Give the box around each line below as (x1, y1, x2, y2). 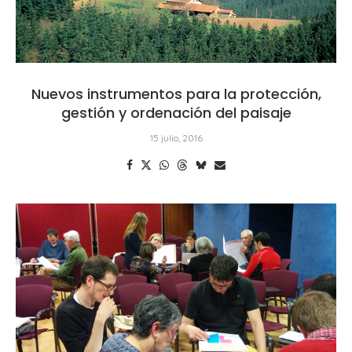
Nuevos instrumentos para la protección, (31, 83, 321, 104)
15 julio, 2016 (149, 131, 203, 144)
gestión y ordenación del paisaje (60, 102, 291, 123)
